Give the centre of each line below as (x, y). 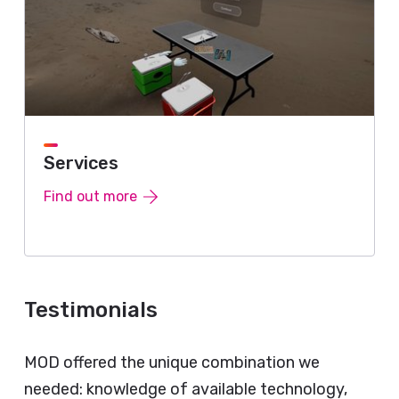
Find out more (90, 197)
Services (81, 163)
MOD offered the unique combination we (172, 363)
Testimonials (91, 310)
